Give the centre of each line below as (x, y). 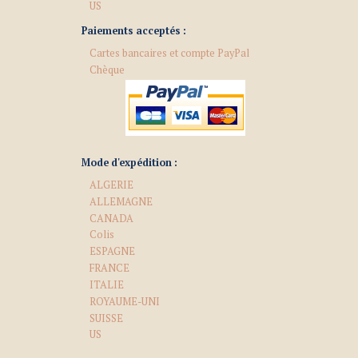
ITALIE (106, 284)
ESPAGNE (112, 252)
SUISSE (106, 318)
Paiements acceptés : (133, 31)
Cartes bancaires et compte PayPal (169, 54)
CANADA (111, 218)
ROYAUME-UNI (124, 301)
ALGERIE (111, 185)
